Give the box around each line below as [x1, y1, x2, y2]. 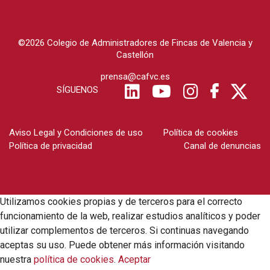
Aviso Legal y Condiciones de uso [9, 127, 143, 139]
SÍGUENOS [57, 84, 98, 96]
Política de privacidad [9, 140, 92, 152]
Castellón [116, 49, 154, 61]
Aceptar [118, 254, 151, 266]
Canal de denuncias [184, 140, 261, 152]
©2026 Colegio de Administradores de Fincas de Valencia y [17, 37, 253, 49]
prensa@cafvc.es [100, 71, 170, 83]
